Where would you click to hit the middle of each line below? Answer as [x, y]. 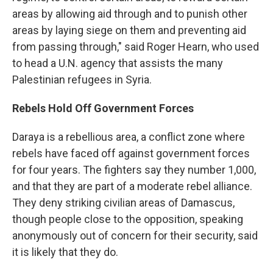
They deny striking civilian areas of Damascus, [123, 203]
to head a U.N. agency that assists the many [118, 63]
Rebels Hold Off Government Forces [103, 108]
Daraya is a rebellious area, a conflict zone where [129, 137]
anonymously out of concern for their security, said [135, 236]
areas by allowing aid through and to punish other [130, 14]
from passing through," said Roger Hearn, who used [136, 47]
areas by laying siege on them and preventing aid [129, 30]
